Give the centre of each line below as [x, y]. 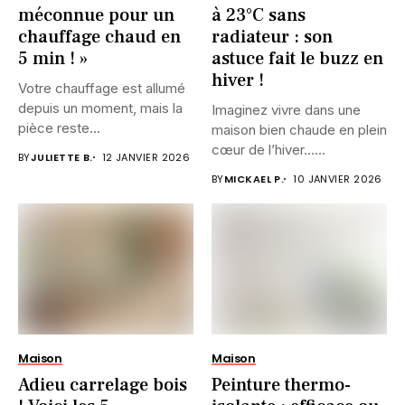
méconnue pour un [96, 15]
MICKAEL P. [254, 179]
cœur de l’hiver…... [268, 149]
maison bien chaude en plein [299, 129]
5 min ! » [53, 58]
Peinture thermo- [281, 386]
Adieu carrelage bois [103, 386]
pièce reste [54, 127]
